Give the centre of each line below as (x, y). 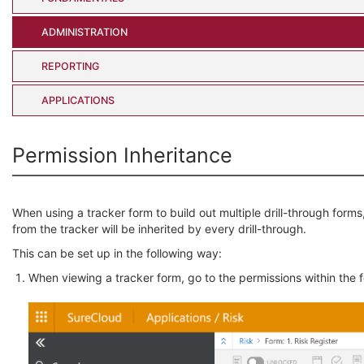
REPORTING (70, 66)
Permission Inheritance (122, 155)
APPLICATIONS (78, 100)
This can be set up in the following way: (117, 253)
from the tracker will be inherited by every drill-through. (159, 228)
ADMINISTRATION (84, 32)
